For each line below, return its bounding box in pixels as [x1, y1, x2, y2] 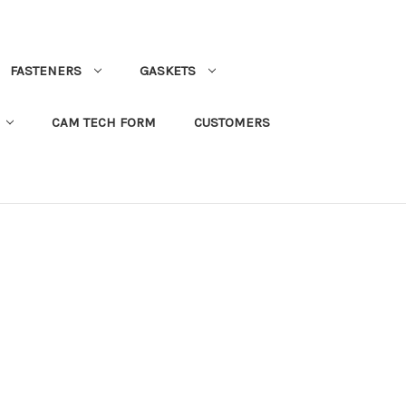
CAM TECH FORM [51, 114, 156, 130]
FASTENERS [9, 63, 82, 79]
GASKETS [139, 63, 196, 79]
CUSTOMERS [193, 114, 270, 130]
